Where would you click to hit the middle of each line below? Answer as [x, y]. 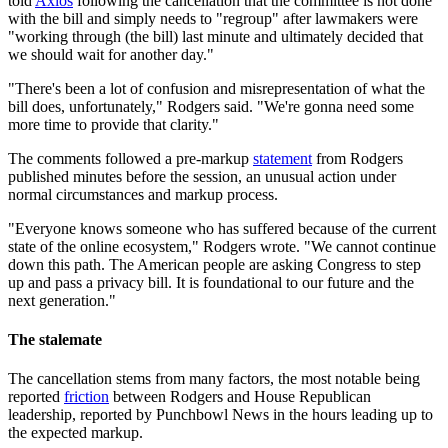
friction [86, 397]
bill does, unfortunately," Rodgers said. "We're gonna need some [211, 106]
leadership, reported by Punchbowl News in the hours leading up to [220, 415]
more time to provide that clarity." [113, 124]
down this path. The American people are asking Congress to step [214, 264]
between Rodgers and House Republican [240, 397]
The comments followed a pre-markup [130, 158]
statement [282, 158]
